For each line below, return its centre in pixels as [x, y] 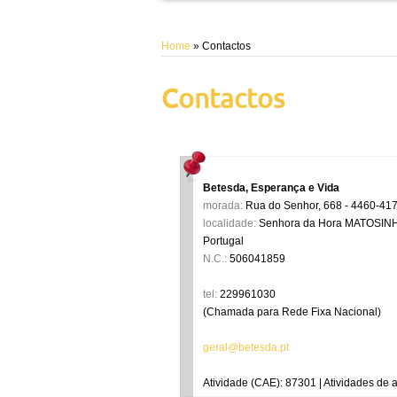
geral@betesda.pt [246, 347]
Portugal [223, 241]
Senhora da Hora [300, 223]
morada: [223, 206]
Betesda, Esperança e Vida [271, 188]
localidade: [230, 223]
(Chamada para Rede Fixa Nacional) [292, 312]
